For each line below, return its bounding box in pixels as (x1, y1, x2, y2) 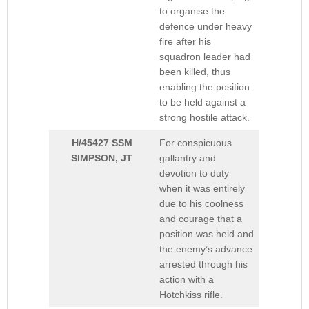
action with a (159, 274, 214, 286)
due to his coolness (159, 198, 243, 210)
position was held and (159, 228, 254, 240)
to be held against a (159, 97, 246, 108)
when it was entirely (159, 183, 245, 195)
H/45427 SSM (71, 137, 132, 149)
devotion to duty (159, 168, 229, 179)
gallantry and (159, 152, 216, 164)
